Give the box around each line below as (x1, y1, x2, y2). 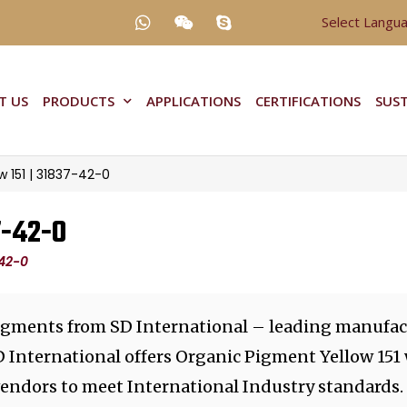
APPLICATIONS (145, 91, 241, 110)
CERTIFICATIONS (254, 91, 361, 110)
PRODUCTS (42, 91, 114, 110)
